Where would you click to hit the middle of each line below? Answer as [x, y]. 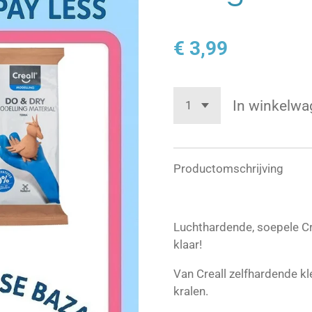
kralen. [191, 291]
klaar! [188, 245]
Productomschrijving [228, 169]
